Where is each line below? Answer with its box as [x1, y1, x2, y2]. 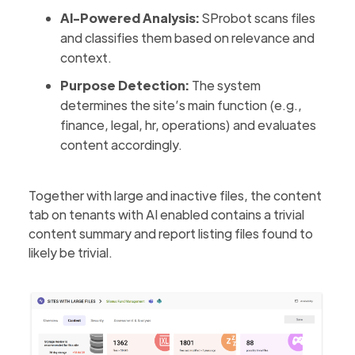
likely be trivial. [29, 244, 113, 261]
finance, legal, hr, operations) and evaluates [60, 116, 317, 133]
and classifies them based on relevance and [60, 29, 315, 46]
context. [60, 49, 113, 66]
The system [189, 77, 261, 94]
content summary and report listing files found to [29, 225, 314, 242]
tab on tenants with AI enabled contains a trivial [29, 206, 305, 223]
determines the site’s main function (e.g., [60, 97, 303, 113]
